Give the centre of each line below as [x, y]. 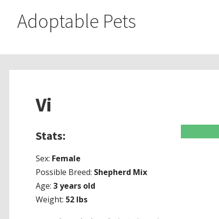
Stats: [50, 136]
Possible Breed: [65, 172]
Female [66, 159]
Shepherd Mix [120, 172]
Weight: [50, 200]
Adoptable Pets [76, 21]
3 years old [74, 186]
